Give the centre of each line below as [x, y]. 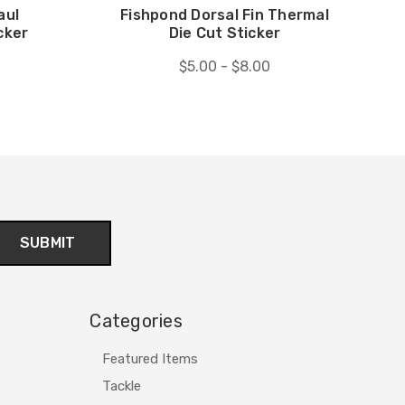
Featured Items [151, 358]
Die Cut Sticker [225, 33]
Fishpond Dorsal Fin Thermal [225, 14]
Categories [136, 320]
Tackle [122, 386]
